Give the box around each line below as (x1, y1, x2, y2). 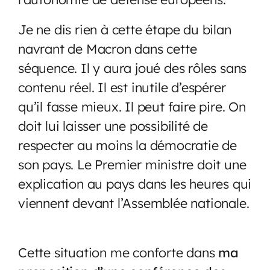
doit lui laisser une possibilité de (18, 117, 208, 134)
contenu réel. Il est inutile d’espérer (18, 78, 230, 95)
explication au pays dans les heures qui (18, 175, 252, 192)
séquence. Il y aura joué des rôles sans (18, 59, 247, 76)
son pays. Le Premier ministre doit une (18, 155, 246, 172)
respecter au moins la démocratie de (18, 136, 237, 153)
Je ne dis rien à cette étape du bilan (18, 20, 231, 37)
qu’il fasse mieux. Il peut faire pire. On (18, 98, 246, 115)
